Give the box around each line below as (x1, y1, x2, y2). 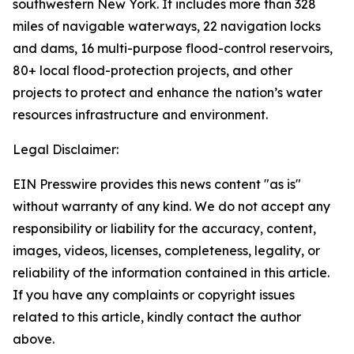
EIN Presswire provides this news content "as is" (13, 176, 301, 192)
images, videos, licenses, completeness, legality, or (13, 243, 320, 258)
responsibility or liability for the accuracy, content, (13, 220, 316, 236)
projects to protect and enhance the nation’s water (13, 85, 322, 100)
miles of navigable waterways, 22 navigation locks (13, 18, 321, 34)
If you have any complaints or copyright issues (13, 287, 295, 303)
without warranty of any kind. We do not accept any (13, 198, 330, 214)
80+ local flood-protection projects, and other (13, 62, 292, 78)
